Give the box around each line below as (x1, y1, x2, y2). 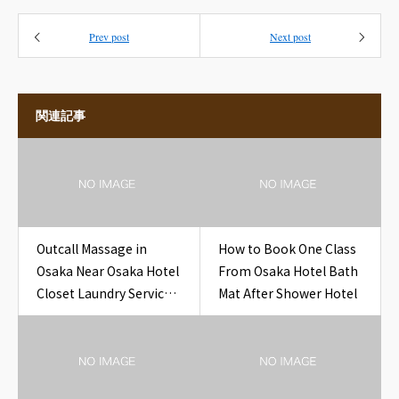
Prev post (89, 29, 129, 44)
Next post (270, 29, 311, 44)
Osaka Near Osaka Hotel (37, 262, 179, 280)
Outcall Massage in (37, 240, 147, 257)
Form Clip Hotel (37, 306, 131, 324)
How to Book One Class (217, 240, 356, 257)
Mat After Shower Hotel (217, 284, 357, 302)
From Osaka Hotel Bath (217, 262, 358, 280)
